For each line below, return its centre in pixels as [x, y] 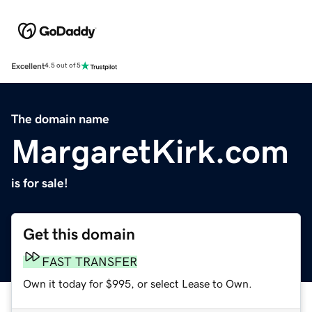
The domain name [60, 119]
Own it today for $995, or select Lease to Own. [138, 283]
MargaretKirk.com [150, 151]
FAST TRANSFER [89, 262]
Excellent [28, 66]
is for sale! [40, 183]
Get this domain [79, 234]
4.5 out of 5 [63, 66]
